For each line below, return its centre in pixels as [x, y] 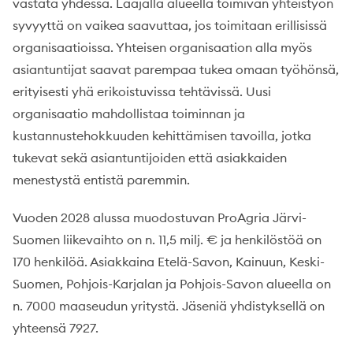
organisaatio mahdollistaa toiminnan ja [129, 114]
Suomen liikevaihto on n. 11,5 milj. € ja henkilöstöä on [167, 240]
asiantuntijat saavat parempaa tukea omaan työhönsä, [176, 70]
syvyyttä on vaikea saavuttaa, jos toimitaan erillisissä [170, 26]
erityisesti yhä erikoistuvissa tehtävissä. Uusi [142, 92]
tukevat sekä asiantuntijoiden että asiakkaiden [150, 158]
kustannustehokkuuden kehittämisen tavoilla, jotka [162, 136]
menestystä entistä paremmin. [101, 180]
